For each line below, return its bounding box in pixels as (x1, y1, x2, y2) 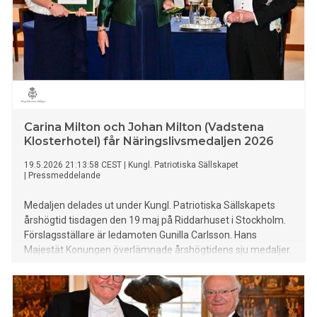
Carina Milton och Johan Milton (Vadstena (24, 120, 264, 134)
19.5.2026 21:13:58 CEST (24, 160, 122, 171)
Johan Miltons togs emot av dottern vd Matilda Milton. (24, 259, 263, 271)
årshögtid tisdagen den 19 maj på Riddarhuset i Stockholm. (24, 214, 286, 226)
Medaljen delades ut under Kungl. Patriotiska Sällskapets (24, 200, 275, 212)
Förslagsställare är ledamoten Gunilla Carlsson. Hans (24, 229, 257, 241)
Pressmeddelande (28, 171, 100, 181)
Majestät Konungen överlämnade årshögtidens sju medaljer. (24, 244, 292, 256)
